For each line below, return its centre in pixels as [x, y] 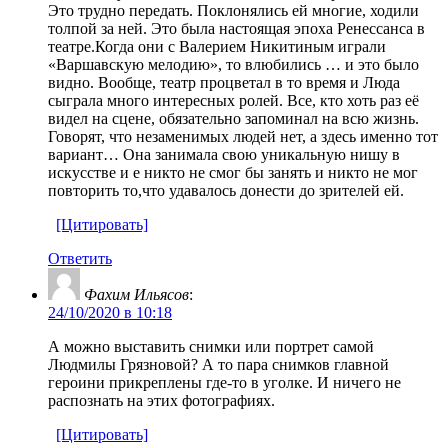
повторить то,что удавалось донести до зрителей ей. [226, 190]
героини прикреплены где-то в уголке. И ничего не [224, 382]
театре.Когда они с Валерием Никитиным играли [217, 46]
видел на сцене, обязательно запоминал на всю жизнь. [233, 118]
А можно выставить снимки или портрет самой [211, 346]
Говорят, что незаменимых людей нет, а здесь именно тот [243, 136]
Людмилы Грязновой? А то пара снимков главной [218, 364]
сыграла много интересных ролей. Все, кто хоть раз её [233, 100]
